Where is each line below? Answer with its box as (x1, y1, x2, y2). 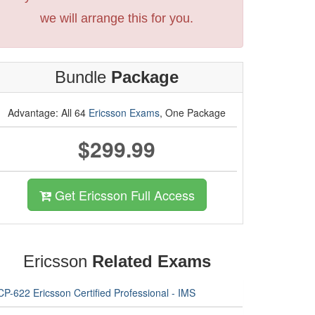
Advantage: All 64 (8, 105, 89, 120)
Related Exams (91, 252, 211, 271)
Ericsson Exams (89, 105, 160, 120)
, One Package (160, 105, 226, 120)
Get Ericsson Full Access (51, 186, 195, 204)
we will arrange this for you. (40, 11, 193, 25)
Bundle (55, 67, 111, 86)
